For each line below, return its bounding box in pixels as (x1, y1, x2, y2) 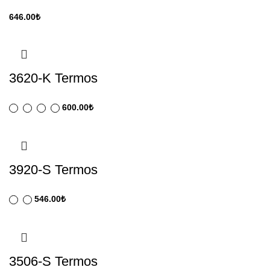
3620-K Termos (9, 70, 98, 86)
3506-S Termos (9, 253, 98, 269)
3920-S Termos (9, 162, 98, 177)
